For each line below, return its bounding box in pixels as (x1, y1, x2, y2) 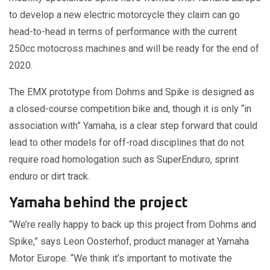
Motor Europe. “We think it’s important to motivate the (9, 253, 232, 265)
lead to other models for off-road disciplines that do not (9, 137, 244, 149)
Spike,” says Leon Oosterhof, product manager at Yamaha (9, 236, 249, 248)
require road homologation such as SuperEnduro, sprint (9, 154, 239, 166)
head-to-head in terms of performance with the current (9, 26, 237, 38)
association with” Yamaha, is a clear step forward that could (9, 120, 257, 132)
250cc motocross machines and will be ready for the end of (9, 43, 259, 55)
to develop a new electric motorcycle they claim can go (9, 9, 240, 21)
